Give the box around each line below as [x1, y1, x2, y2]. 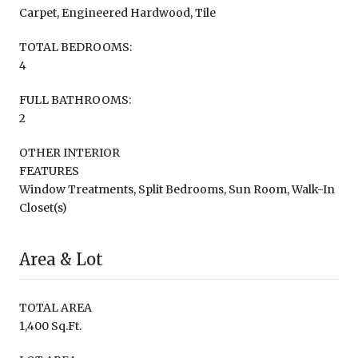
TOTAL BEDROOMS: [19, 39, 132, 54]
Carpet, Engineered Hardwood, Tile [19, 5, 216, 20]
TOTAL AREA [19, 300, 92, 315]
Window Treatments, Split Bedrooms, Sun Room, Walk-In [19, 181, 335, 197]
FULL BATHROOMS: [19, 92, 131, 107]
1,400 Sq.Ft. [19, 318, 82, 333]
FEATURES [19, 163, 79, 178]
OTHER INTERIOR [19, 145, 120, 160]
